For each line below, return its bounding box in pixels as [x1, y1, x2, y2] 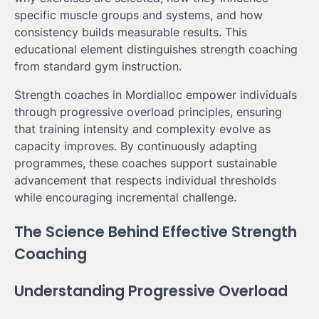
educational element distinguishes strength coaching [14, 42, 298, 57]
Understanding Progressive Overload [14, 280, 288, 301]
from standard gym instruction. [14, 59, 182, 74]
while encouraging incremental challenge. [14, 190, 236, 205]
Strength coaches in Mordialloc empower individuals [14, 88, 297, 103]
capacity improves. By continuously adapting [14, 139, 257, 154]
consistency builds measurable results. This [14, 25, 247, 40]
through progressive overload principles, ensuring [14, 105, 282, 120]
